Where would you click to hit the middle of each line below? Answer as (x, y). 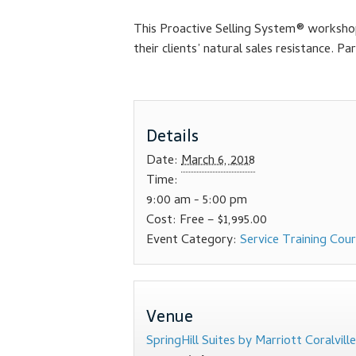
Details (172, 136)
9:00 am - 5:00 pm (197, 201)
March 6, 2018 (218, 162)
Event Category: (192, 241)
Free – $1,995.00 (223, 221)
